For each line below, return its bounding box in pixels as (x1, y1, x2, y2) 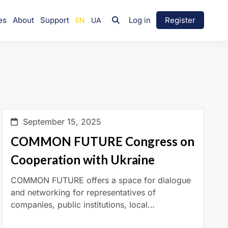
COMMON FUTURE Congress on (11, 133, 195, 149)
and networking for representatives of (11, 187, 156, 197)
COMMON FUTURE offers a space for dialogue (11, 175, 191, 185)
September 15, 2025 (23, 116, 102, 127)
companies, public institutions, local (11, 199, 148, 210)
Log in (129, 15, 151, 25)
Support (40, 15, 69, 25)
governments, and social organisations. (11, 211, 162, 222)
